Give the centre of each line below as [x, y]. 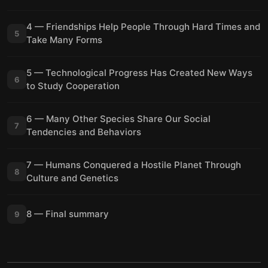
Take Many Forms [64, 40]
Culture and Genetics [72, 178]
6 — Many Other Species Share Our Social [118, 119]
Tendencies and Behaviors [84, 132]
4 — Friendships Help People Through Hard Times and [143, 27]
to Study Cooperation [73, 86]
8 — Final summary [68, 214]
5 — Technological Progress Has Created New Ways [139, 73]
